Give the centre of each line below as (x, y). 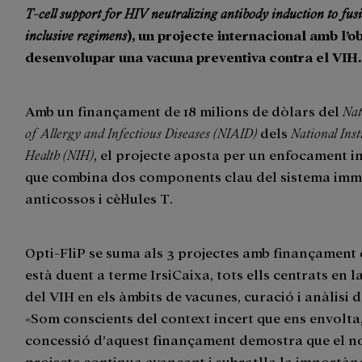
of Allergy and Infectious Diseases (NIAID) (143, 133)
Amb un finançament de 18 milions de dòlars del (184, 111)
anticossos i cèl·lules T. (99, 198)
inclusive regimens (76, 35)
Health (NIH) (60, 154)
